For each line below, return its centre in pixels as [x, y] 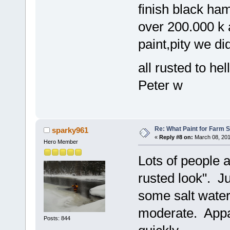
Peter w [162, 85]
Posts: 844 [57, 218]
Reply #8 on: [176, 137]
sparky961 [70, 130]
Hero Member [61, 141]
